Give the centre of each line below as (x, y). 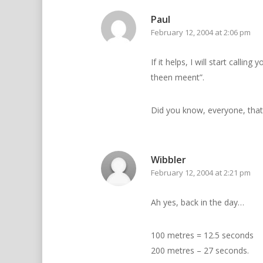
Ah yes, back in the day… (198, 203)
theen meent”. (178, 77)
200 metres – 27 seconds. (200, 251)
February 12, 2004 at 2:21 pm (201, 173)
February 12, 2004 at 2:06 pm (201, 33)
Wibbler (168, 160)
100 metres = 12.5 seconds (202, 235)
